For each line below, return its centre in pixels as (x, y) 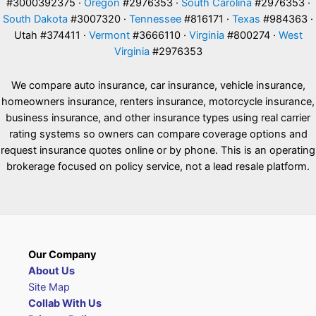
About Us (51, 271)
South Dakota (35, 19)
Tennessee (155, 19)
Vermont (109, 35)
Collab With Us (65, 303)
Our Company (62, 255)
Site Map (49, 287)
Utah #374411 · (51, 35)
